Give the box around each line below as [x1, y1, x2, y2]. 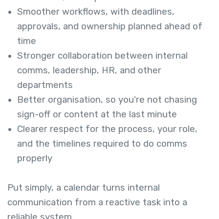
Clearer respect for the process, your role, [17, 123, 197, 134]
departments [17, 79, 73, 90]
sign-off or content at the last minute [17, 109, 177, 120]
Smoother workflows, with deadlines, [17, 6, 175, 17]
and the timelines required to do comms [17, 138, 187, 149]
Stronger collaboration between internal [17, 50, 188, 61]
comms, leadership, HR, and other [17, 65, 161, 76]
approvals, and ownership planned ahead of [17, 21, 202, 32]
